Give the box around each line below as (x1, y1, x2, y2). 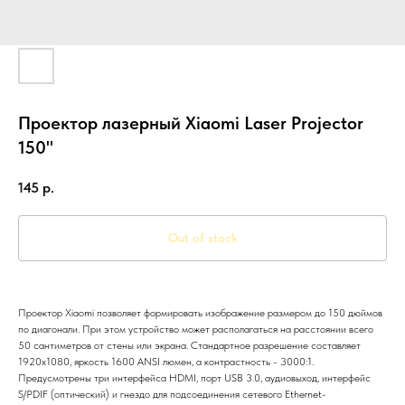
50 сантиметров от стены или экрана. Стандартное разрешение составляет (18, 339, 361, 353)
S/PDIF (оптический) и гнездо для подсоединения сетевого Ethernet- (18, 388, 326, 401)
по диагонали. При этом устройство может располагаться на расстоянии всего (18, 323, 373, 336)
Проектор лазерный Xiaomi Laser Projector (18, 112, 363, 134)
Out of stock (167, 231, 238, 246)
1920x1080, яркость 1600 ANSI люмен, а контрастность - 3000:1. (18, 355, 314, 369)
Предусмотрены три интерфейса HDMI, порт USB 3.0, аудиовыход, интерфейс (18, 372, 371, 385)
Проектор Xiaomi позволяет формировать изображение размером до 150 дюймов (18, 306, 382, 320)
